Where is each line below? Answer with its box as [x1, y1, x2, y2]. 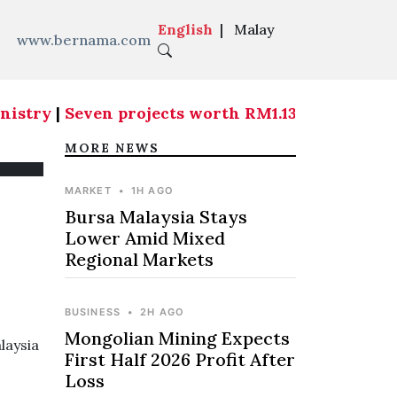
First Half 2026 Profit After [65, 348, 295, 370]
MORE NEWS [65, 140, 160, 156]
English [157, 20, 213, 38]
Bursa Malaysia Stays [65, 206, 247, 228]
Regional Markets [65, 248, 214, 270]
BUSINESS [65, 306, 121, 318]
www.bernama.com [16, 31, 151, 49]
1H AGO [131, 184, 174, 197]
